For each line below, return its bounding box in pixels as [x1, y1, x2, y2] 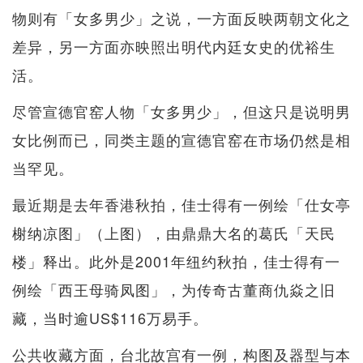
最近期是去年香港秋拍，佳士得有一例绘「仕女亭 [12, 194, 351, 216]
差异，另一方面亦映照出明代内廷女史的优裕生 [12, 36, 335, 58]
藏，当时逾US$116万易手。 [12, 307, 208, 329]
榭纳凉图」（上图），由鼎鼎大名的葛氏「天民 [12, 222, 335, 244]
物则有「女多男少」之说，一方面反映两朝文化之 [12, 7, 351, 29]
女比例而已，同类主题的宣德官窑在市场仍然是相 [12, 129, 351, 151]
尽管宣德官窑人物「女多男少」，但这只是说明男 [12, 100, 351, 122]
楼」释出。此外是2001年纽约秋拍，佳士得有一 [12, 250, 340, 272]
